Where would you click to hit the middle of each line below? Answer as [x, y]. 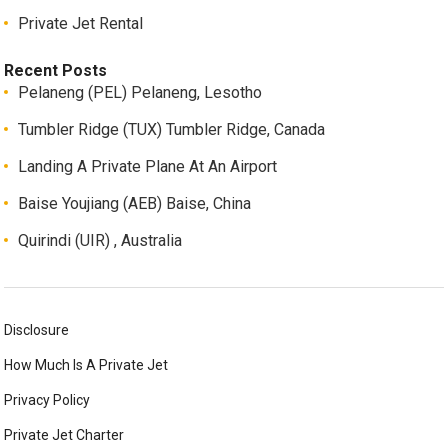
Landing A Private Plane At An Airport [148, 167]
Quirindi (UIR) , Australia [100, 241]
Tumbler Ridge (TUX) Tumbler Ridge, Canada [172, 130]
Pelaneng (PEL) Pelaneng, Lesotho [140, 93]
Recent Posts [56, 71]
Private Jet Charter [64, 435]
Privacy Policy [47, 400]
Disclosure [37, 330]
